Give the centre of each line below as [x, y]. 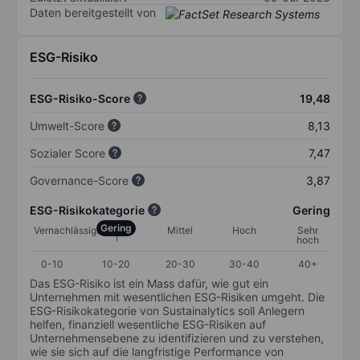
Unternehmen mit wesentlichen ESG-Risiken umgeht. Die [177, 297]
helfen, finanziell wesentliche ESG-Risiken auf [148, 324]
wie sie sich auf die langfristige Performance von [157, 351]
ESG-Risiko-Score [80, 98]
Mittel [180, 230]
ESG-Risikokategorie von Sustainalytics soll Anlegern [167, 310]
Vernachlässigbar [72, 230]
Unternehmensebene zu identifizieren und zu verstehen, [177, 337]
